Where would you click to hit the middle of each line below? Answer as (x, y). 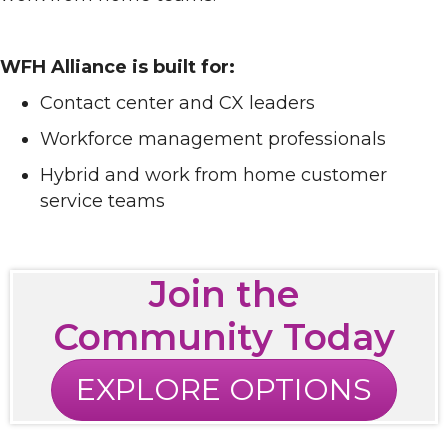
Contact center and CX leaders (177, 102)
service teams (102, 200)
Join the (224, 293)
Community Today (224, 336)
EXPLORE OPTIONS (224, 389)
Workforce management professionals (213, 138)
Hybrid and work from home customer (213, 174)
